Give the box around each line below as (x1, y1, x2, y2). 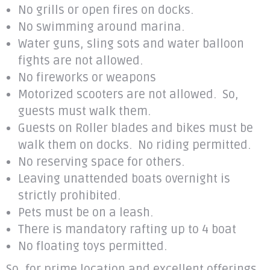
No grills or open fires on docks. (18, 2, 193, 17)
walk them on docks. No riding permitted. (18, 137, 251, 152)
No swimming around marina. (18, 19, 184, 34)
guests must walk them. (18, 104, 151, 119)
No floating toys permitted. (18, 239, 167, 254)
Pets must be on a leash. (18, 205, 153, 220)
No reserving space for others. (18, 154, 184, 169)
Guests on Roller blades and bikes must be (18, 121, 253, 136)
